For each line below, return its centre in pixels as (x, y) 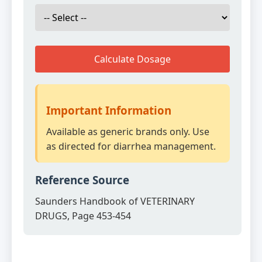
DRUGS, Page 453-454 (83, 216)
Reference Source (82, 180)
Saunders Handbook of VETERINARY (115, 201)
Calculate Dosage (132, 59)
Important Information (109, 110)
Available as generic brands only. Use (128, 132)
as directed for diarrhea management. (131, 146)
